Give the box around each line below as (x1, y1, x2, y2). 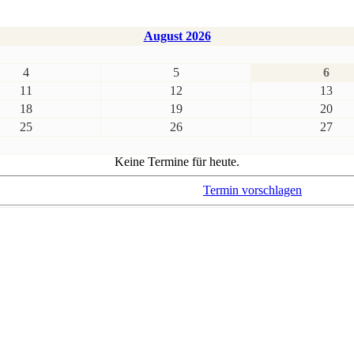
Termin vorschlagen (203, 183, 302, 198)
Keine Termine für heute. (115, 155, 239, 169)
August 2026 (143, 29, 211, 43)
